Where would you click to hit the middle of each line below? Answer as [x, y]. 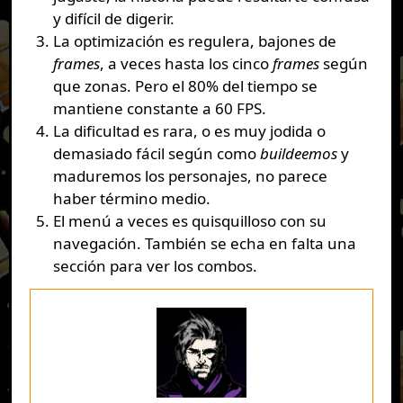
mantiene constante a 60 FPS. [159, 109]
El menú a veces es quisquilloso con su [189, 221]
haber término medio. [131, 199]
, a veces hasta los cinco [186, 64]
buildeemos [298, 154]
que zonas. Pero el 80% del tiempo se [185, 86]
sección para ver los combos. [155, 266]
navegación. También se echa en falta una [204, 244]
